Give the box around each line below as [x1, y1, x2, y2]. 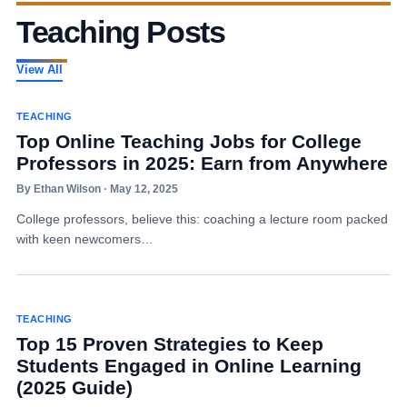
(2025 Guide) [15, 377, 133, 398]
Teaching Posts [15, 15, 225, 49]
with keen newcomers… [15, 232, 154, 246]
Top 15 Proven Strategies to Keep [15, 333, 323, 354]
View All [15, 63, 63, 76]
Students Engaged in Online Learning [15, 355, 362, 376]
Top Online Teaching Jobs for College [15, 131, 362, 152]
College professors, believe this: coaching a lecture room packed [15, 212, 388, 226]
